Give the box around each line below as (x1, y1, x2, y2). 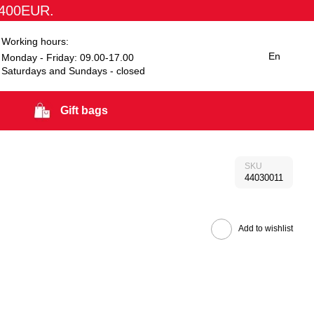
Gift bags (60, 104, 109, 116)
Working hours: (1, 35, 69, 47)
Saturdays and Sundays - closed (1, 64, 146, 76)
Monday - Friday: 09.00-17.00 (1, 51, 135, 63)
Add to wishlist (238, 224, 293, 233)
